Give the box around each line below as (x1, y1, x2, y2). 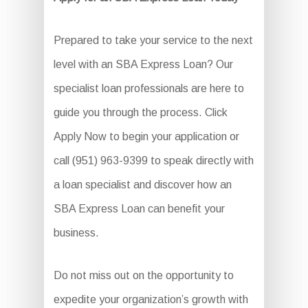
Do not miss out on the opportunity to (53, 269, 234, 281)
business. (53, 227, 99, 239)
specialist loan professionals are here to (53, 82, 244, 94)
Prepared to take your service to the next (53, 34, 253, 46)
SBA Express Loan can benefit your (53, 203, 225, 214)
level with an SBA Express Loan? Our (53, 58, 233, 70)
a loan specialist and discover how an (53, 179, 232, 190)
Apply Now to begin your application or (53, 131, 239, 142)
